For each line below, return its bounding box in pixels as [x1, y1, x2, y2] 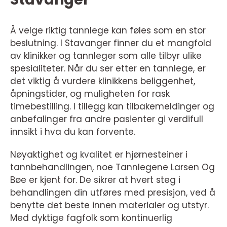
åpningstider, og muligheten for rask [10, 88, 170, 100]
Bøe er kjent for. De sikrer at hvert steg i [10, 174, 180, 186]
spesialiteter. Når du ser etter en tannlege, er [10, 62, 206, 75]
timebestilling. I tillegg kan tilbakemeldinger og [10, 100, 214, 113]
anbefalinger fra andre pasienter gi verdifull [10, 113, 203, 126]
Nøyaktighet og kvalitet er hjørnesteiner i [10, 148, 187, 161]
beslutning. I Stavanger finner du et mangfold [10, 37, 211, 50]
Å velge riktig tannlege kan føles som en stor [10, 24, 206, 37]
